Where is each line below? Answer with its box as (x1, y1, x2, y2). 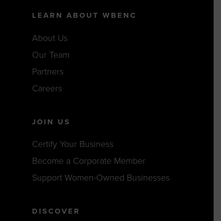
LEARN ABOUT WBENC (32, 11, 137, 20)
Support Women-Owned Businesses (32, 172, 170, 184)
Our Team (32, 49, 70, 60)
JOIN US (32, 117, 71, 126)
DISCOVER (32, 207, 81, 216)
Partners (32, 66, 64, 77)
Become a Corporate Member (32, 155, 146, 167)
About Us (32, 32, 68, 43)
